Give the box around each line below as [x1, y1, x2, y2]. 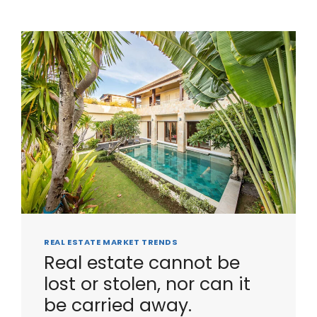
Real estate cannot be [44, 250, 241, 275]
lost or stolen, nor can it [44, 271, 251, 296]
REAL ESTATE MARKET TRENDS [44, 236, 178, 248]
